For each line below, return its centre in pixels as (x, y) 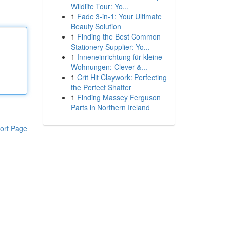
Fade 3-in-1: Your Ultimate (119, 16)
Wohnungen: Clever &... (109, 67)
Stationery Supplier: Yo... (110, 47)
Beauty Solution (96, 26)
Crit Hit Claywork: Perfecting (122, 77)
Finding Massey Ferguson (119, 97)
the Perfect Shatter (101, 87)
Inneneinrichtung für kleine (119, 57)
